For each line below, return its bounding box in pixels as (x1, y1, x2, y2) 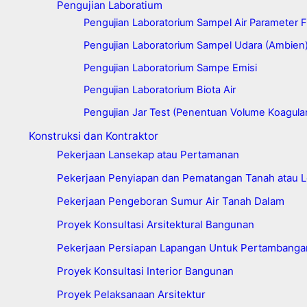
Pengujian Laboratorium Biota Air (83, 84, 236, 97)
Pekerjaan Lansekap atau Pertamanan (56, 147, 239, 161)
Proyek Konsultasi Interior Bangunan (56, 264, 234, 278)
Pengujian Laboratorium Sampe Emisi (83, 61, 257, 74)
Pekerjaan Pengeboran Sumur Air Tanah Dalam (56, 194, 284, 208)
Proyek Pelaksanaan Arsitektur (56, 287, 206, 301)
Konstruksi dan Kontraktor (28, 130, 158, 143)
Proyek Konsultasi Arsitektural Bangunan (56, 217, 254, 231)
